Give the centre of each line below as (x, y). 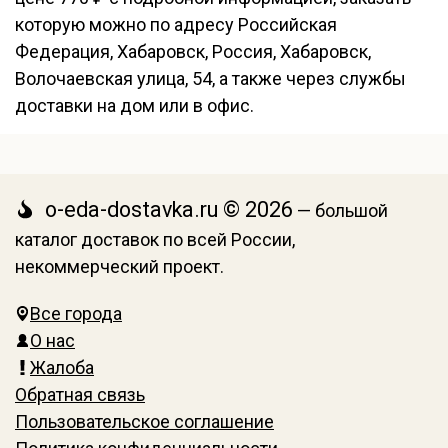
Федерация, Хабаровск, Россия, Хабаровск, (193, 51)
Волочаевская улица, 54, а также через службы (210, 78)
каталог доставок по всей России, (155, 239)
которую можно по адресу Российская (176, 24)
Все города (76, 313)
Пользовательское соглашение (144, 421)
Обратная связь (80, 394)
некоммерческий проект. (119, 266)
